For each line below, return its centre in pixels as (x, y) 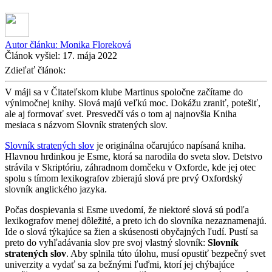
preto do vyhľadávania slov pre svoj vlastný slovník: (106, 242)
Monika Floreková (96, 44)
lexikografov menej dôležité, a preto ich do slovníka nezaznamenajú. (136, 220)
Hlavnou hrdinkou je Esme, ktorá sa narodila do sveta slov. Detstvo (134, 156)
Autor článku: (32, 44)
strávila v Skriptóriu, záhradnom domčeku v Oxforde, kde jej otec (130, 167)
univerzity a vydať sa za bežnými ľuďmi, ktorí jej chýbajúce (120, 264)
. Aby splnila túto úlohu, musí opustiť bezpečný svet (166, 253)
